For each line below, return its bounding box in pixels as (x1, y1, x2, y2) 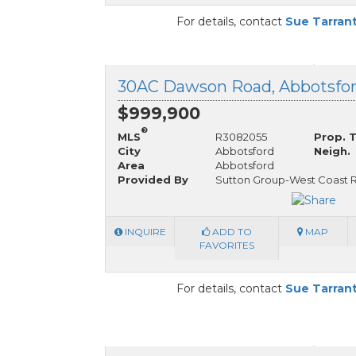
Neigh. (313, 145, 350, 158)
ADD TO (209, 225, 252, 238)
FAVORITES (199, 238, 254, 251)
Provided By (118, 173, 188, 187)
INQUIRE (122, 225, 166, 238)
